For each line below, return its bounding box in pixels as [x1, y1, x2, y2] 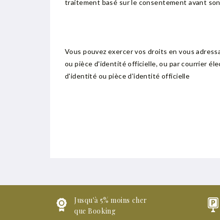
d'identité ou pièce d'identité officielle [65, 72, 190, 80]
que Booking [74, 206, 116, 216]
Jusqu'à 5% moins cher [74, 195, 147, 205]
